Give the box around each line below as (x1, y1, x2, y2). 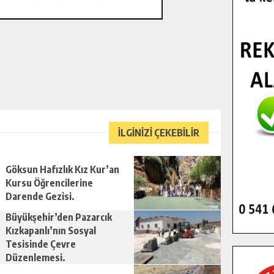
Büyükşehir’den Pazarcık (6, 211, 112, 223)
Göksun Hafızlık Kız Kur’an (6, 163, 119, 176)
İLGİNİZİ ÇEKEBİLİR (118, 127, 199, 139)
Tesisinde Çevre (6, 238, 76, 250)
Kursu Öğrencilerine (6, 177, 93, 189)
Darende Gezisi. (6, 190, 75, 202)
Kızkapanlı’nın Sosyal (6, 224, 96, 237)
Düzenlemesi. (6, 251, 65, 264)
